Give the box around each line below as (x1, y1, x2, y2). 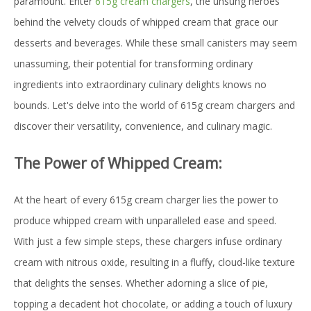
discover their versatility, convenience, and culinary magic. (14, 119, 272, 133)
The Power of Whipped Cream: (14, 153, 222, 174)
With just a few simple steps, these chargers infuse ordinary (14, 235, 282, 249)
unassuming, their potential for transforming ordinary (14, 57, 253, 71)
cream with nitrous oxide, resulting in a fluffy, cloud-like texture (14, 255, 295, 269)
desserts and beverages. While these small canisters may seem (14, 36, 297, 50)
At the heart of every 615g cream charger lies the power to (14, 193, 278, 207)
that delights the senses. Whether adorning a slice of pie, (14, 276, 268, 290)
